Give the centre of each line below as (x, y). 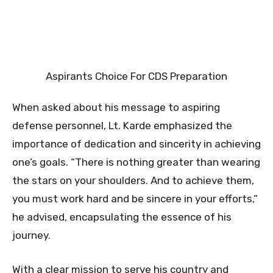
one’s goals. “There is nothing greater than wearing (136, 162)
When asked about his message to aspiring (116, 107)
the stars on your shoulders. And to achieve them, (133, 180)
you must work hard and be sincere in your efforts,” (135, 198)
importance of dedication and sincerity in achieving (136, 144)
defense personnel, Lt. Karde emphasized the (122, 125)
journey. (31, 235)
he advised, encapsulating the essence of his (122, 217)
